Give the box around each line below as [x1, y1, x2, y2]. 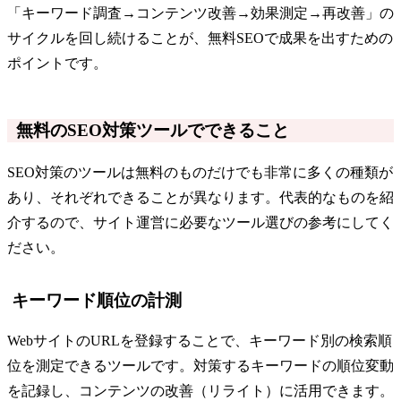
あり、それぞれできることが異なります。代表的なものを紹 [7, 189, 394, 205]
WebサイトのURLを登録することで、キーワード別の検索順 [7, 333, 392, 349]
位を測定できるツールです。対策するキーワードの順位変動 [7, 358, 394, 374]
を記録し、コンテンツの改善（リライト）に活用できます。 [7, 383, 394, 399]
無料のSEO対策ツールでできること [16, 120, 289, 140]
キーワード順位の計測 [12, 290, 182, 310]
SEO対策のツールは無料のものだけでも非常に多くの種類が [7, 164, 393, 180]
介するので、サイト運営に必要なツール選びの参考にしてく [7, 214, 394, 230]
